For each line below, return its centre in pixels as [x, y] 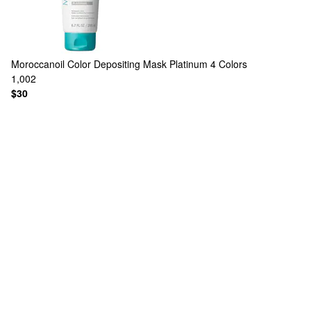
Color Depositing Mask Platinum [137, 64]
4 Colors [229, 64]
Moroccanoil [38, 64]
